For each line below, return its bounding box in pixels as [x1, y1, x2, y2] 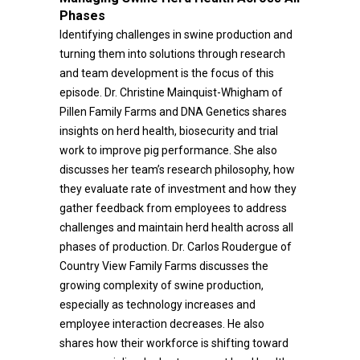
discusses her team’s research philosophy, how [59, 163, 295, 176]
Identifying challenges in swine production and [59, 28, 292, 41]
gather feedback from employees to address [59, 202, 287, 215]
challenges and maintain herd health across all [59, 221, 293, 234]
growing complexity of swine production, [59, 279, 264, 292]
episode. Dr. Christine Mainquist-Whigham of [59, 86, 283, 99]
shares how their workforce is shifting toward [59, 337, 288, 350]
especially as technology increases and [59, 298, 256, 311]
